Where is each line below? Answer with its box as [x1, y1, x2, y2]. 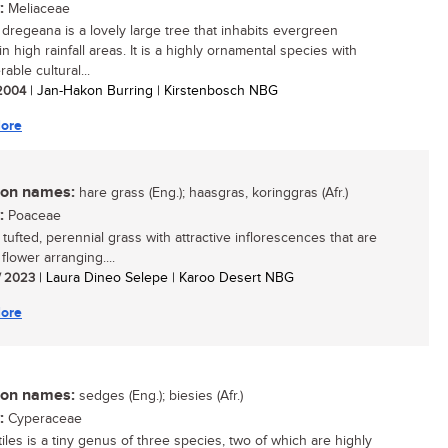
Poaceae [4, 208, 61, 224]
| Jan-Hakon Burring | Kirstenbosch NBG [26, 83, 278, 99]
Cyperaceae [4, 411, 82, 427]
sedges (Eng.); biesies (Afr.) [75, 388, 243, 404]
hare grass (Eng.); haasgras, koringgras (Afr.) [75, 185, 348, 201]
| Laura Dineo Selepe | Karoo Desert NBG [35, 270, 294, 286]
